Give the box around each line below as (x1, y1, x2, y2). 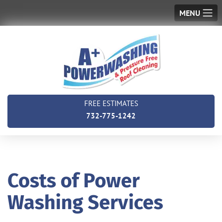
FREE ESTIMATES (84, 99, 138, 109)
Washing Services (7, 191, 163, 215)
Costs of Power (7, 169, 140, 193)
